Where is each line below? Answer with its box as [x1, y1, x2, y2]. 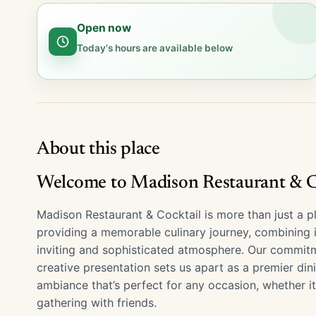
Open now [77, 21, 131, 35]
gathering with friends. [37, 296, 157, 310]
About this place [37, 140, 160, 159]
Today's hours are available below [77, 42, 233, 54]
